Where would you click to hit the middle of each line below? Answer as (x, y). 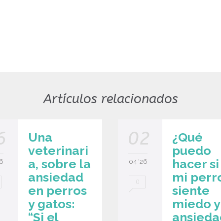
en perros (57, 191)
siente (191, 191)
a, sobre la (59, 164)
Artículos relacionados (110, 99)
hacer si (196, 164)
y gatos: (52, 204)
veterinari (58, 151)
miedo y (196, 204)
